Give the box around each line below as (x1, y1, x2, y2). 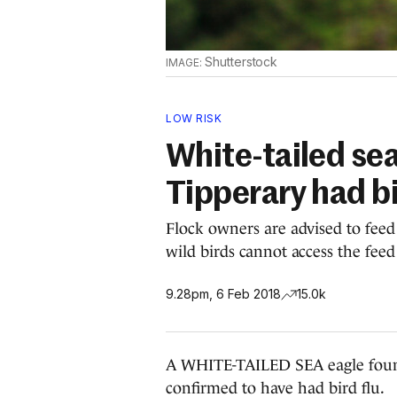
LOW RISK (166, 112, 222, 125)
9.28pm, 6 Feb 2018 (166, 285, 281, 301)
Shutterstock (204, 54, 278, 69)
